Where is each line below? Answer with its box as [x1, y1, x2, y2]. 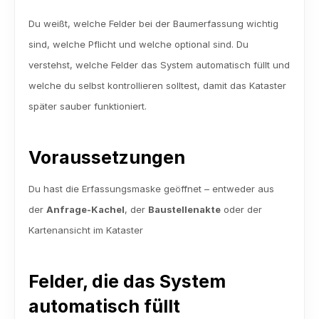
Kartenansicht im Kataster [28, 224, 143, 236]
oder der [221, 204, 262, 215]
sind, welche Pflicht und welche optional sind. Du [28, 38, 249, 50]
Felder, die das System [28, 271, 226, 292]
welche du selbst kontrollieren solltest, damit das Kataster [28, 80, 286, 91]
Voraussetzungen [28, 147, 185, 168]
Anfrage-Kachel [46, 204, 125, 215]
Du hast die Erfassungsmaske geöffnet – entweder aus [28, 183, 274, 194]
